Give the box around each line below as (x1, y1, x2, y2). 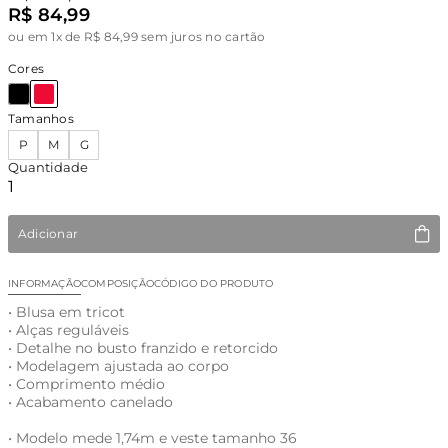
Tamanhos (8, 111, 74, 126)
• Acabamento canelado (8, 393, 173, 411)
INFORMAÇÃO (8, 277, 81, 290)
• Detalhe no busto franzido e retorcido (8, 339, 278, 357)
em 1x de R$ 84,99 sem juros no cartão (27, 29, 266, 44)
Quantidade (8, 159, 88, 175)
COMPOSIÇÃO (81, 277, 154, 290)
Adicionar (18, 226, 79, 241)
